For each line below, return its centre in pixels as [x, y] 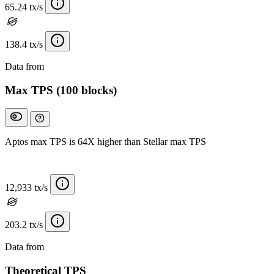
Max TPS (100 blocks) [61, 90]
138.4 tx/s [24, 44]
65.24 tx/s [24, 7]
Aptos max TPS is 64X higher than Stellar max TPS [106, 142]
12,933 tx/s [26, 188]
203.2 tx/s [24, 225]
